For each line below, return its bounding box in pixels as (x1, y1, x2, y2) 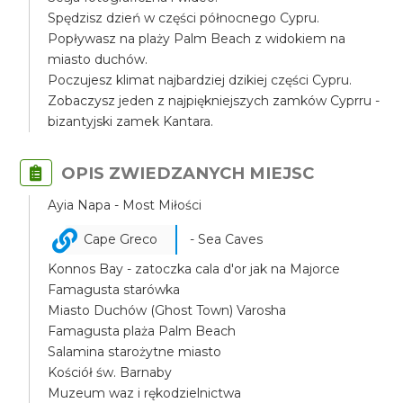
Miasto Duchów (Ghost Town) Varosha (48, 302, 287, 318)
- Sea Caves (186, 231, 264, 247)
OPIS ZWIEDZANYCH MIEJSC (61, 163, 315, 184)
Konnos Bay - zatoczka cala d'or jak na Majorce (48, 261, 341, 277)
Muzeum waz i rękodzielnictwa (48, 385, 242, 401)
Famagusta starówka (48, 282, 181, 298)
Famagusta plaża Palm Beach (48, 323, 237, 339)
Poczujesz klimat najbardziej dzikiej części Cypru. (48, 72, 353, 88)
